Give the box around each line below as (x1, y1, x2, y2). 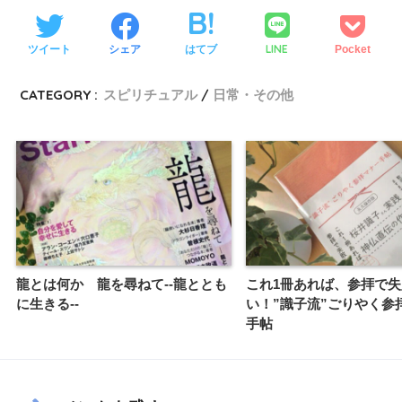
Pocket (335, 42, 371, 56)
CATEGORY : (20, 86, 99, 104)
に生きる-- (16, 295, 79, 311)
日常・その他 (213, 86, 294, 104)
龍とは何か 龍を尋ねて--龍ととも (16, 275, 227, 292)
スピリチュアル (103, 86, 198, 104)
